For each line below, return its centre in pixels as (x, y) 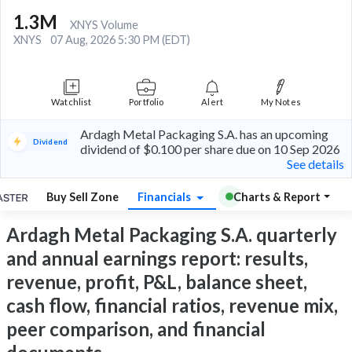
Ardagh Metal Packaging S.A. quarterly (172, 235)
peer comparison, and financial (136, 329)
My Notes (281, 101)
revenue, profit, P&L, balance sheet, (157, 282)
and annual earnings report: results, (157, 258)
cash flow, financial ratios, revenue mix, (172, 306)
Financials (165, 196)
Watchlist (71, 101)
